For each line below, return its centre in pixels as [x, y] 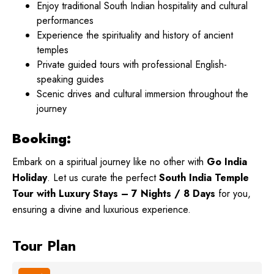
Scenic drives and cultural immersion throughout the [143, 94]
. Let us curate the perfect [103, 178]
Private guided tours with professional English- [132, 64]
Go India [227, 162]
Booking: [42, 138]
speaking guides [70, 79]
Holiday [30, 178]
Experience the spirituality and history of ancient [135, 35]
